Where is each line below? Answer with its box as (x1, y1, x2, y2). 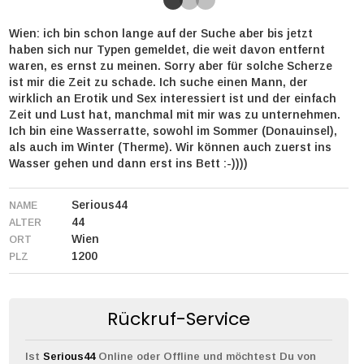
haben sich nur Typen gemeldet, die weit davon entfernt (9, 43, 325, 57)
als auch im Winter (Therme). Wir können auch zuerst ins (9, 141, 331, 154)
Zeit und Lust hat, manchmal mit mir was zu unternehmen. (9, 108, 340, 122)
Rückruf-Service (107, 306, 250, 332)
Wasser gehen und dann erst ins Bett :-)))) (9, 157, 248, 171)
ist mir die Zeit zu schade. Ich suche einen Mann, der (9, 76, 308, 89)
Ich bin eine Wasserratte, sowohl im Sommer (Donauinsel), (9, 124, 337, 138)
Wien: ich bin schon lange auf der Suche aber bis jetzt (9, 27, 313, 41)
